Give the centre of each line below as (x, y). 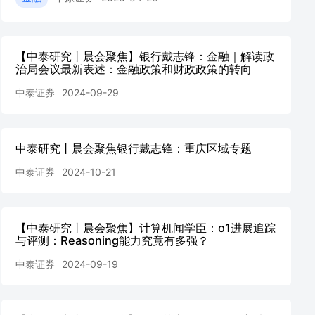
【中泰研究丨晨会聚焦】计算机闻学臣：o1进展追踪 (146, 228)
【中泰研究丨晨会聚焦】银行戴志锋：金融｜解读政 (145, 56)
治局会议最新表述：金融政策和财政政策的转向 (134, 69)
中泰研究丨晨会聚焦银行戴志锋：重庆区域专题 (134, 148)
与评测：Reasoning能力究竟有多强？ (112, 240)
